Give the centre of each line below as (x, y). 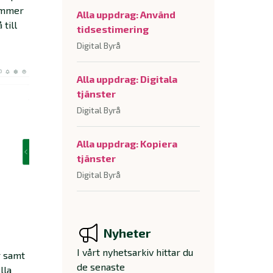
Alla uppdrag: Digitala (127, 79)
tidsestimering (113, 29)
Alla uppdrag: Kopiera (127, 144)
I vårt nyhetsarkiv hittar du (135, 252)
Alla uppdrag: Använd (126, 14)
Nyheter (127, 233)
